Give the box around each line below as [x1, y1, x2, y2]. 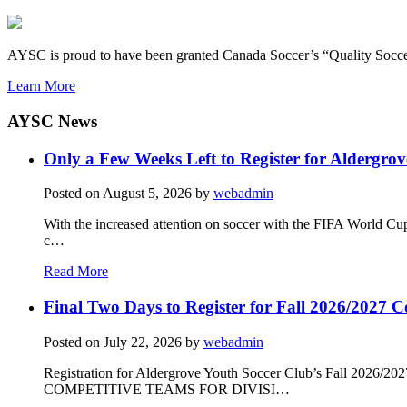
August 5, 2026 [103, 185, 192, 202]
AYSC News [7, 111, 97, 131]
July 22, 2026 [104, 333, 182, 350]
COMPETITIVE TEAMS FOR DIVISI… [44, 381, 290, 397]
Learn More [7, 78, 75, 94]
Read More [44, 263, 108, 280]
